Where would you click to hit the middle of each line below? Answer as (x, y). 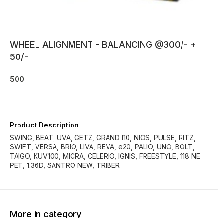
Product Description (44, 125)
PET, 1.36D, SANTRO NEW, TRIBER (65, 165)
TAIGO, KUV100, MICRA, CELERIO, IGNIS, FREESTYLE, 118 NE (105, 156)
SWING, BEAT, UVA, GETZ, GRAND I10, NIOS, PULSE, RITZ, (103, 137)
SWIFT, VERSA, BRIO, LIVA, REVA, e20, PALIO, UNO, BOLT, (102, 147)
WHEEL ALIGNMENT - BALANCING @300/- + (103, 45)
